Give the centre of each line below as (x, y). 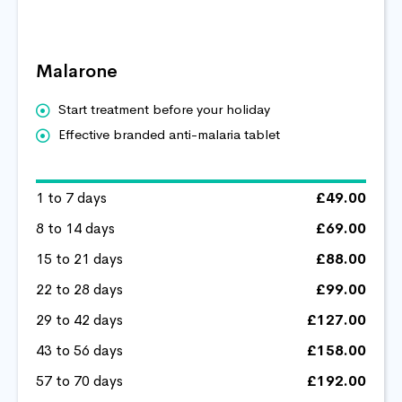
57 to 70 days (79, 380)
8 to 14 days (75, 228)
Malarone (77, 71)
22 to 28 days (79, 289)
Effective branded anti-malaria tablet (169, 134)
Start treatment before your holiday (164, 109)
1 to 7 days (71, 197)
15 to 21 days (79, 258)
